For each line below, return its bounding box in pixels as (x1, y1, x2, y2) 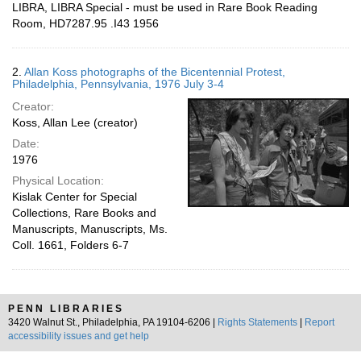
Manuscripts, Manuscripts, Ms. (12, 222, 168, 235)
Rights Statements (218, 317, 297, 328)
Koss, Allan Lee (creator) (12, 116, 138, 129)
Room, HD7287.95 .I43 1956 (12, 17, 159, 30)
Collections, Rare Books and (12, 206, 156, 219)
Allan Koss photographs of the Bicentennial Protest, (24, 65, 285, 78)
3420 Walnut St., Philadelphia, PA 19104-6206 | (8, 317, 218, 328)
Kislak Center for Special (12, 190, 137, 203)
